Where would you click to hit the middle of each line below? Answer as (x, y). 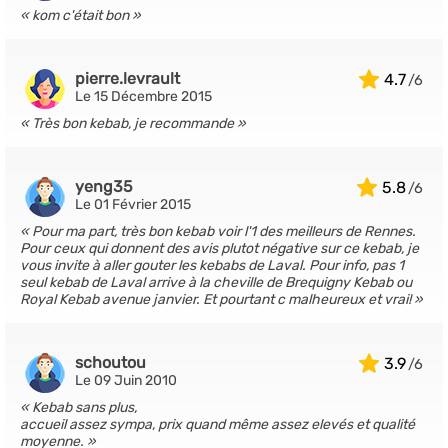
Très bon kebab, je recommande (133, 123)
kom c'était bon (80, 15)
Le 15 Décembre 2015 (143, 96)
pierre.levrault (127, 78)
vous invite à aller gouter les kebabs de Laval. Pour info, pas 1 (212, 265)
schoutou (110, 362)
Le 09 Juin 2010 (126, 380)
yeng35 (104, 186)
